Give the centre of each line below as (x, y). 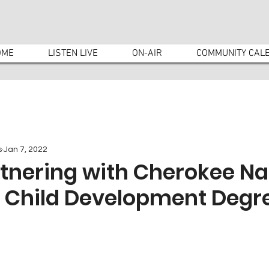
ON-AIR (147, 53)
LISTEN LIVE (73, 53)
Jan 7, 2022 (26, 149)
